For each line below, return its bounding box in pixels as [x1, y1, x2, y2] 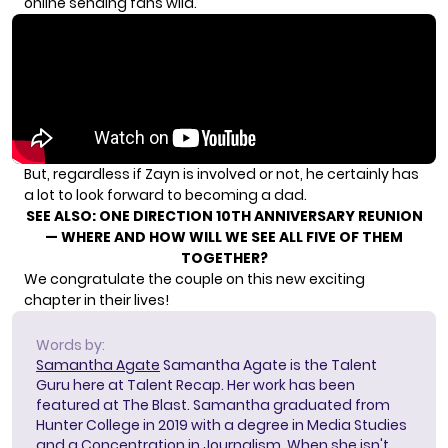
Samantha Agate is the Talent [160, 355, 377, 376]
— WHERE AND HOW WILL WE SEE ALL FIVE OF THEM [45, 227, 403, 248]
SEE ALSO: [25, 206, 99, 227]
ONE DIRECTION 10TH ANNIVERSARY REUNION [98, 206, 423, 227]
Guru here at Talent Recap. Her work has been [36, 375, 355, 396]
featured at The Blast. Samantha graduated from [36, 395, 390, 416]
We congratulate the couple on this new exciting [24, 269, 365, 290]
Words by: [36, 335, 105, 356]
